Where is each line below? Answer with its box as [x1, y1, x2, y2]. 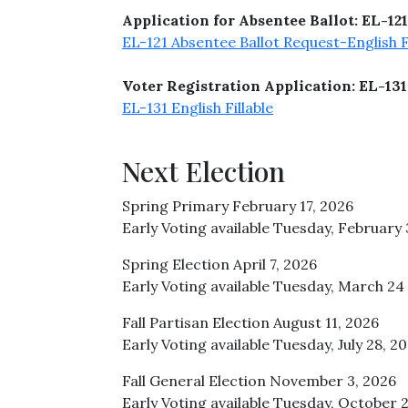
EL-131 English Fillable [122, 98, 273, 117]
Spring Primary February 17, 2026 [122, 197, 353, 215]
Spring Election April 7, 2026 [122, 255, 317, 273]
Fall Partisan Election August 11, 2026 [122, 313, 379, 331]
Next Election [122, 153, 285, 189]
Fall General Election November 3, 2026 [122, 372, 396, 390]
